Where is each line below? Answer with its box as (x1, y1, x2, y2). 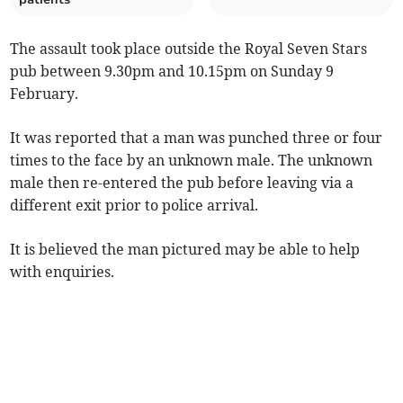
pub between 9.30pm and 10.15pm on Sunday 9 (10, 62, 335, 81)
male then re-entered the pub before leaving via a (10, 174, 354, 193)
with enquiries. (10, 263, 115, 282)
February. (10, 85, 79, 103)
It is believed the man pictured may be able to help (10, 240, 361, 259)
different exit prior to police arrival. (10, 196, 259, 215)
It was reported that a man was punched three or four (10, 129, 383, 148)
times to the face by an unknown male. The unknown (10, 151, 373, 170)
